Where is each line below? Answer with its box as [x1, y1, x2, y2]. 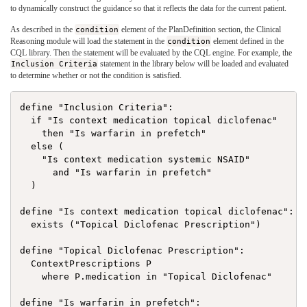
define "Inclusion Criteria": [20, 102, 174, 113]
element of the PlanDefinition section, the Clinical [119, 25, 282, 35]
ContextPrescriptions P [20, 258, 152, 269]
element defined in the [211, 36, 284, 47]
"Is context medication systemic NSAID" [20, 154, 251, 165]
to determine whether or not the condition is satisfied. [10, 71, 182, 81]
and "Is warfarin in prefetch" [20, 167, 212, 178]
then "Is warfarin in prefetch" [20, 128, 207, 139]
